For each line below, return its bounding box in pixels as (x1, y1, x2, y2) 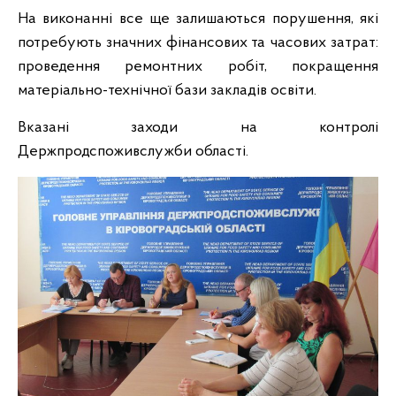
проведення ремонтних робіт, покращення (18, 58, 378, 75)
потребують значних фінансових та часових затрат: (18, 34, 378, 51)
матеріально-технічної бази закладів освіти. (18, 82, 316, 99)
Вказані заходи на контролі (18, 119, 378, 136)
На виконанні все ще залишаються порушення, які (18, 11, 378, 27)
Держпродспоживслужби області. (18, 143, 248, 160)
